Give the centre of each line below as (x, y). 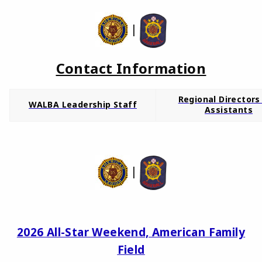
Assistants (229, 109)
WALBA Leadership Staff (83, 104)
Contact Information (131, 68)
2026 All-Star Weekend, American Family (131, 232)
